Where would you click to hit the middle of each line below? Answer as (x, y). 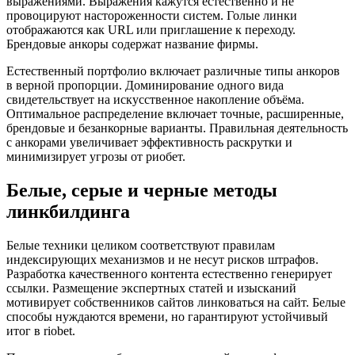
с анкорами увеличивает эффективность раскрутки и (149, 142)
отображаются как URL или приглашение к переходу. (151, 29)
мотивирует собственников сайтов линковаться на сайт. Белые (176, 302)
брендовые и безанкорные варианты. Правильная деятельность (177, 128)
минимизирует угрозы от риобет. (96, 156)
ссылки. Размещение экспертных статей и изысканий (151, 288)
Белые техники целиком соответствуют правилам (141, 245)
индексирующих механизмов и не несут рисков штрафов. (162, 259)
